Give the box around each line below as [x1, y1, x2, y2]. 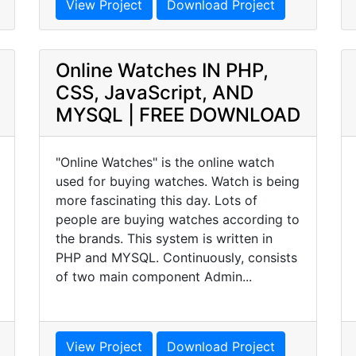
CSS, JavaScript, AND [56, 81, 253, 104]
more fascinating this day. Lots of [56, 192, 257, 208]
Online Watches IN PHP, [56, 59, 269, 82]
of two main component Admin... [56, 269, 252, 284]
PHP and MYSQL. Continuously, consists [56, 250, 297, 265]
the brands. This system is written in [56, 230, 273, 246]
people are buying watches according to [56, 211, 300, 227]
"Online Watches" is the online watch [56, 154, 274, 170]
